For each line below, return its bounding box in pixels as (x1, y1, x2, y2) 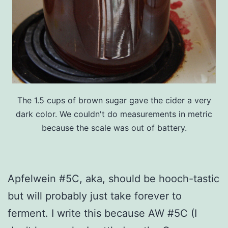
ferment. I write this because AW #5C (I (8, 207, 197, 219)
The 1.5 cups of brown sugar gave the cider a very (17, 95, 211, 105)
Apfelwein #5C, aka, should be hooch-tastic (8, 172, 219, 185)
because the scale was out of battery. (41, 122, 187, 133)
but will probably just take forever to (8, 189, 182, 202)
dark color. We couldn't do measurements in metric (16, 108, 212, 119)
